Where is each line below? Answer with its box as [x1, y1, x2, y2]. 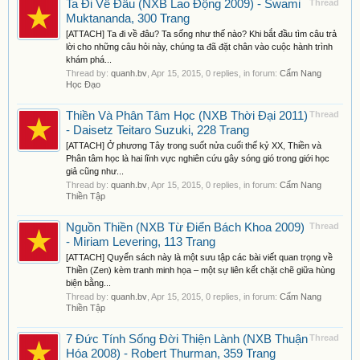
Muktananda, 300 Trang [66, 12, 190, 25]
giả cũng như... [66, 166, 124, 176]
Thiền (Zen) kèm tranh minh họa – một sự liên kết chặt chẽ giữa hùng [66, 265, 335, 275]
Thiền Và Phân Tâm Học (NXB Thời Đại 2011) [66, 109, 308, 122]
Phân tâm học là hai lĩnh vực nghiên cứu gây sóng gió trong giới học [66, 153, 329, 163]
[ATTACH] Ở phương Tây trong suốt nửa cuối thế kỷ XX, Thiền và [66, 141, 321, 150]
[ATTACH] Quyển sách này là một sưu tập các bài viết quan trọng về [66, 252, 333, 262]
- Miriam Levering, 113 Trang [66, 235, 215, 248]
